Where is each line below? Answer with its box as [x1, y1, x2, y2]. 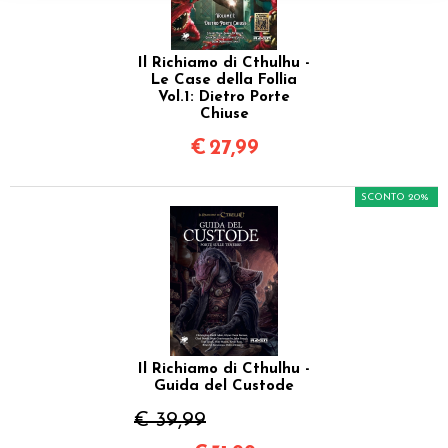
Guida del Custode [154, 378, 294, 394]
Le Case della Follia [151, 72, 297, 88]
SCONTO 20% [361, 191, 429, 203]
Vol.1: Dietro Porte [158, 89, 290, 105]
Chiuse [199, 106, 249, 122]
